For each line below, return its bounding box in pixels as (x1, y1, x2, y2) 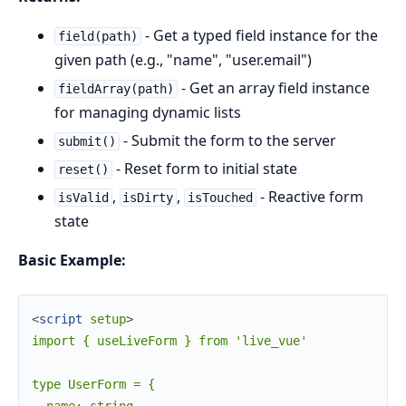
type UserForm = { (32, 377, 155, 392)
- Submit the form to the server (119, 130, 336, 151)
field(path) (57, 29, 138, 44)
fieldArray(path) (57, 82, 174, 97)
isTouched (187, 190, 253, 206)
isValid (57, 190, 109, 206)
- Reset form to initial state (111, 159, 297, 179)
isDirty (122, 190, 174, 206)
